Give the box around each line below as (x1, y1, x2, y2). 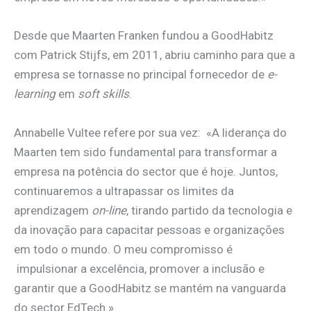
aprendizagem (14, 203, 92, 217)
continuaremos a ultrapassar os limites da (14, 183, 234, 198)
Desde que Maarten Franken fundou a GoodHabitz (14, 28, 274, 43)
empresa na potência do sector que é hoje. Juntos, (14, 164, 278, 178)
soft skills (78, 87, 129, 101)
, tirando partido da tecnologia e (126, 203, 292, 217)
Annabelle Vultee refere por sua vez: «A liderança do (14, 125, 287, 140)
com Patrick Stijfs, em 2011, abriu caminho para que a (14, 48, 295, 62)
